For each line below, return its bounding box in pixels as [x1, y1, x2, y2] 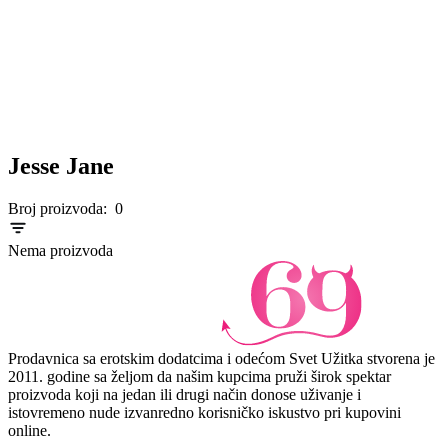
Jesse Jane [8, 152, 114, 179]
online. [8, 421, 51, 439]
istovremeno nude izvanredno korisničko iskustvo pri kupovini [8, 403, 401, 421]
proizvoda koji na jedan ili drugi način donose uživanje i [8, 385, 361, 403]
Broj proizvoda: [8, 199, 107, 217]
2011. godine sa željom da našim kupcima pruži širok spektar [8, 367, 391, 385]
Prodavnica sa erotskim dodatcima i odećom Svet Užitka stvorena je [8, 349, 435, 367]
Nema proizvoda [8, 241, 113, 259]
